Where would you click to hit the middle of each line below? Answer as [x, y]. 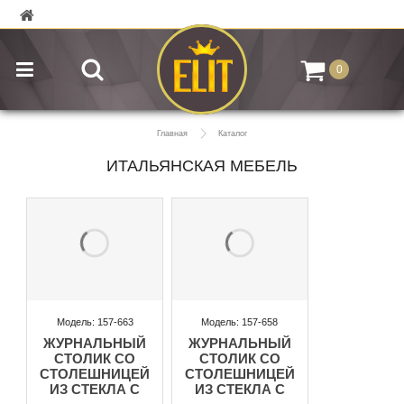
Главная [172, 133]
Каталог [233, 133]
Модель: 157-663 [95, 321]
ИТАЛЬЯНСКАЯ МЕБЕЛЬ [202, 166]
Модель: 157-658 [240, 321]
